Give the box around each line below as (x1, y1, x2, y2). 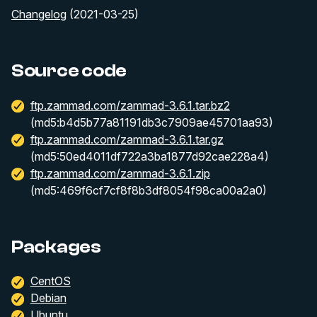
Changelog (11, 6, 67, 21)
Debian (30, 291, 67, 306)
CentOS (30, 274, 71, 289)
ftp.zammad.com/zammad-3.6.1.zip (30, 166, 210, 180)
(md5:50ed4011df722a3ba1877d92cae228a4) (30, 149, 269, 163)
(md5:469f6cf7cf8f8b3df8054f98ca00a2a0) (30, 183, 267, 197)
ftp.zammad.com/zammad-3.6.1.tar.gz (30, 132, 224, 146)
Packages (11, 236, 101, 258)
